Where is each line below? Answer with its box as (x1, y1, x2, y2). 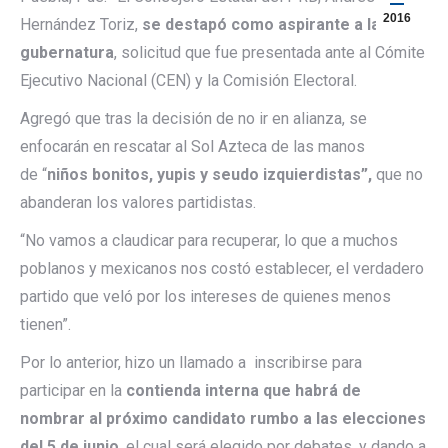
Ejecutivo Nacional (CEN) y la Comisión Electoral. (20, 70, 357, 90)
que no (372, 164, 423, 184)
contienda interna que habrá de (122, 380, 361, 400)
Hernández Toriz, (20, 14, 142, 34)
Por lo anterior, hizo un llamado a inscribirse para (20, 352, 362, 372)
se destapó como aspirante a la (142, 14, 380, 34)
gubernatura (20, 42, 114, 62)
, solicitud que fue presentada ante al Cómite (114, 42, 425, 62)
